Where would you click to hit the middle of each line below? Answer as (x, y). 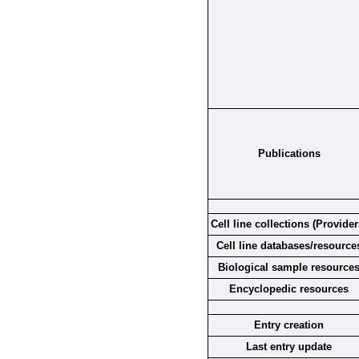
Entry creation (289, 325)
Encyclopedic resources (289, 289)
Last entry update (289, 347)
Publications (289, 153)
